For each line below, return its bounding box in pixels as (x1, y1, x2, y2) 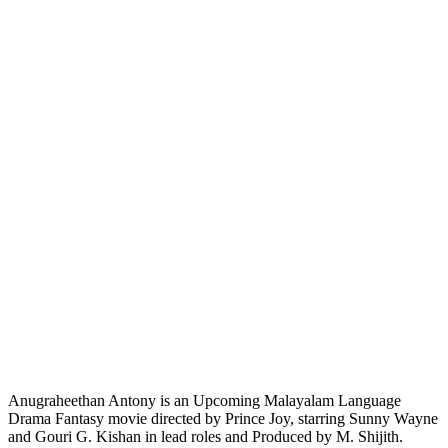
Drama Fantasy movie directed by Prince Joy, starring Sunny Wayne (8, 409, 438, 427)
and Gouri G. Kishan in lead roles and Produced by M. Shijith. (8, 427, 403, 445)
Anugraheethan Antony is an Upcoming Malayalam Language (8, 391, 401, 409)
